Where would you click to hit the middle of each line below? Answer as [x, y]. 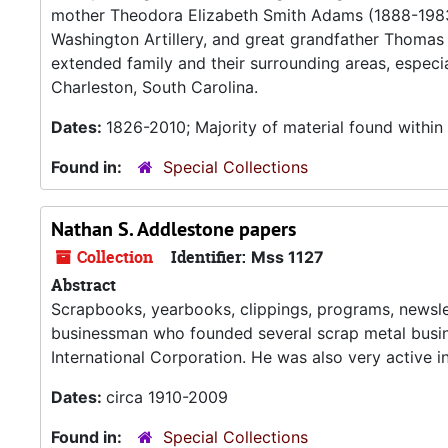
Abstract [83, 285]
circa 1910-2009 [167, 397]
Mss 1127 [287, 257]
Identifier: [208, 257]
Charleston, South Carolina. [154, 87]
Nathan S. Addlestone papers [173, 229]
